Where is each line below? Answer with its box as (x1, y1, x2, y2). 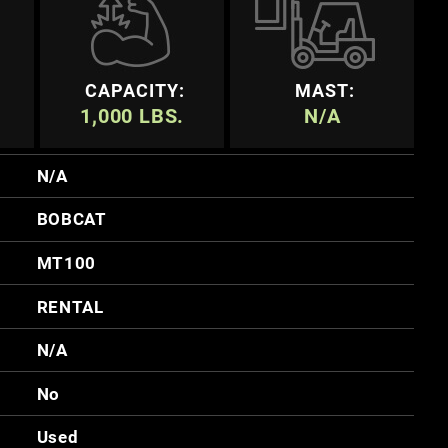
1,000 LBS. (80, 103, 185, 128)
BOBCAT (36, 209, 107, 230)
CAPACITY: (85, 79, 186, 101)
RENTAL (36, 296, 104, 317)
